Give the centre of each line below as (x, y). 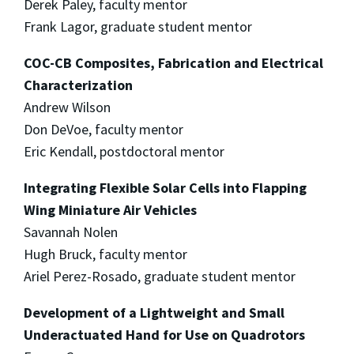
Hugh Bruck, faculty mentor (105, 254)
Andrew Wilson (67, 107)
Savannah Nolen (71, 232)
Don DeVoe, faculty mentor (104, 129)
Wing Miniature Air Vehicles (110, 210)
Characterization (78, 85)
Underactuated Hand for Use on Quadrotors (164, 335)
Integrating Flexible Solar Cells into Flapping (165, 188)
